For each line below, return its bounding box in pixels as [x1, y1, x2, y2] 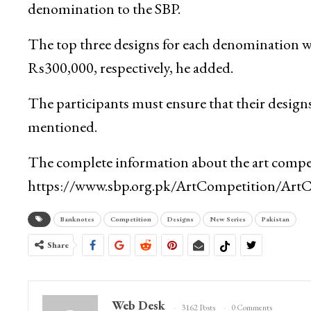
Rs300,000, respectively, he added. [27, 58, 233, 78]
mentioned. [27, 117, 97, 137]
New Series [209, 215, 246, 224]
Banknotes [60, 215, 94, 224]
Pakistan [261, 215, 289, 224]
